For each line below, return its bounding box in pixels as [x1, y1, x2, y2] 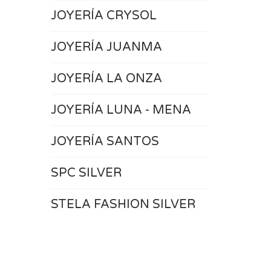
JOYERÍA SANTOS [50, 134, 159, 149]
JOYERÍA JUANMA [50, 40, 162, 54]
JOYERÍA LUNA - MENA [50, 103, 191, 117]
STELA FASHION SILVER [50, 197, 195, 212]
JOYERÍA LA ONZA [50, 71, 162, 86]
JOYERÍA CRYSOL [50, 8, 157, 23]
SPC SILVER [50, 166, 122, 180]
